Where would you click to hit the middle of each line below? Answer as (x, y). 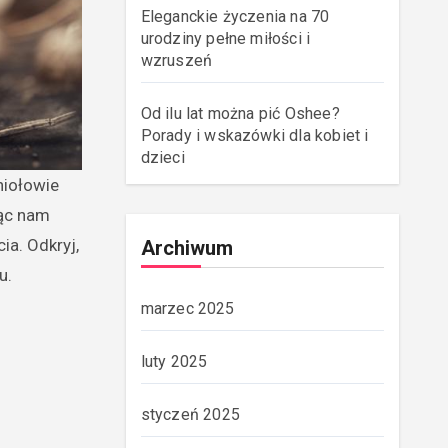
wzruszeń (176, 60)
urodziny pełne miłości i (225, 38)
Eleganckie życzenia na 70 (235, 16)
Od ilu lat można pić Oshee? (240, 113)
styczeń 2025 (190, 414)
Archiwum (186, 248)
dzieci (162, 157)
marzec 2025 (187, 308)
